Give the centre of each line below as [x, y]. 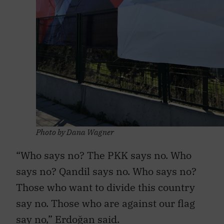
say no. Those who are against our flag [105, 198]
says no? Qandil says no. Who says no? [106, 166]
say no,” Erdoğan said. [68, 214]
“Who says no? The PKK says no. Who [104, 150]
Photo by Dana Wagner [75, 127]
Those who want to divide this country [105, 182]
